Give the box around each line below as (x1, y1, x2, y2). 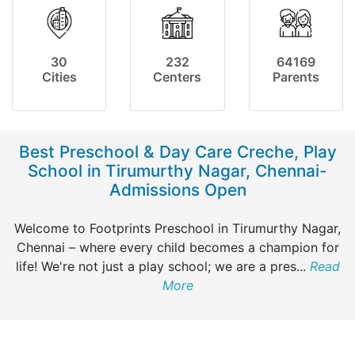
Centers (153, 69, 202, 86)
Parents (272, 69, 319, 86)
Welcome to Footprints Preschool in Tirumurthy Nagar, (14, 220, 341, 237)
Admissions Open (109, 180, 246, 200)
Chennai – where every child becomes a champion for (16, 239, 339, 256)
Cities (41, 69, 77, 86)
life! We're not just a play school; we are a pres (15, 258, 296, 275)
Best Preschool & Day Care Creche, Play (18, 142, 337, 162)
